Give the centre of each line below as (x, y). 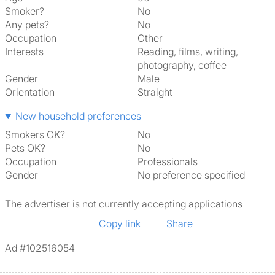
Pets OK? (25, 148)
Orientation (30, 92)
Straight (158, 92)
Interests (24, 52)
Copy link (120, 223)
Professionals (171, 161)
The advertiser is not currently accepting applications (124, 204)
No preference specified (195, 175)
